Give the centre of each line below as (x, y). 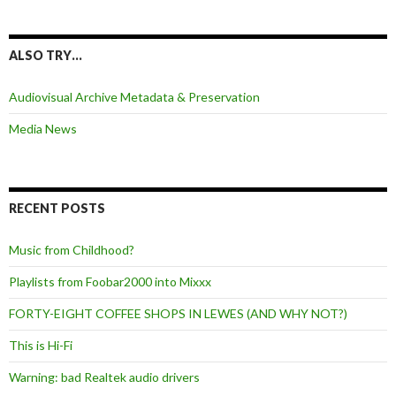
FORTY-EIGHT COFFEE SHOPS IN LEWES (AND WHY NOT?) (178, 313)
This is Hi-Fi (41, 345)
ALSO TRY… (46, 55)
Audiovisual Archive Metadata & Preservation (134, 96)
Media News (43, 128)
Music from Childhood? (72, 249)
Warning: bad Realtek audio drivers (104, 377)
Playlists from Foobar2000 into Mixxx (110, 281)
